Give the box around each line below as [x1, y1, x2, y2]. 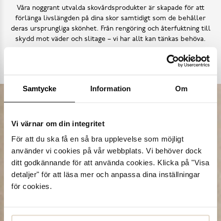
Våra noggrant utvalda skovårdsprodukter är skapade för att [17, 4, 204, 12]
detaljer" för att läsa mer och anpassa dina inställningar [11, 170, 200, 179]
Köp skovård [94, 61, 127, 67]
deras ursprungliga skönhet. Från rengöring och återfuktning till [10, 25, 211, 33]
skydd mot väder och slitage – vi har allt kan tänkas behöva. [15, 35, 206, 43]
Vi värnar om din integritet [11, 119, 105, 127]
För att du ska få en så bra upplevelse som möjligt [11, 134, 184, 143]
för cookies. [11, 182, 54, 190]
